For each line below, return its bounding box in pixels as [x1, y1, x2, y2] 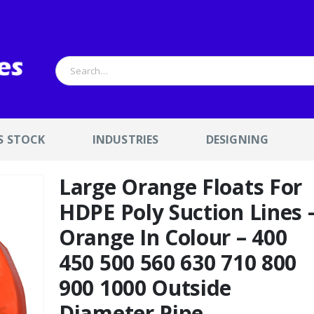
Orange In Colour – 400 [59, 223, 287, 252]
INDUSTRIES [92, 132, 159, 148]
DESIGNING [205, 132, 269, 148]
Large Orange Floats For [59, 172, 303, 202]
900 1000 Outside [59, 273, 232, 303]
